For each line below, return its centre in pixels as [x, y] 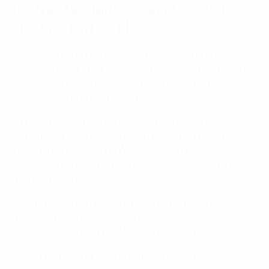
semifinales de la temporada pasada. [94, 97]
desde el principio [77, 28]
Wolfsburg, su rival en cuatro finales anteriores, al [122, 217]
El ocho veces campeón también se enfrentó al [116, 203]
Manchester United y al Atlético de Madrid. [106, 231]
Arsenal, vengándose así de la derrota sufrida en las [126, 83]
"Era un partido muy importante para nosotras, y [119, 121]
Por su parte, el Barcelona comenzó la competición [125, 255]
